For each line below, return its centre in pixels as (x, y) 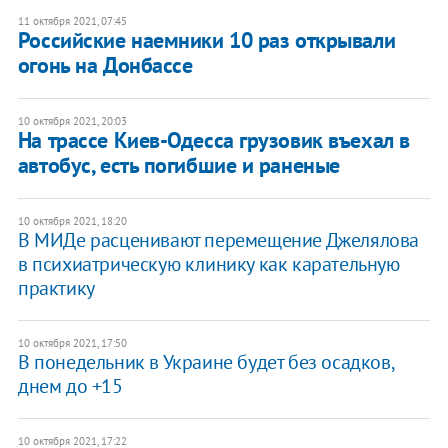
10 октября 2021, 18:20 (72, 221)
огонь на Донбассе (105, 65)
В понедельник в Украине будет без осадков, (205, 362)
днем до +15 (70, 386)
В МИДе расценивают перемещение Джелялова (218, 240)
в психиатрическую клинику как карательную (208, 264)
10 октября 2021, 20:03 (72, 121)
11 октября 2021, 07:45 (72, 21)
